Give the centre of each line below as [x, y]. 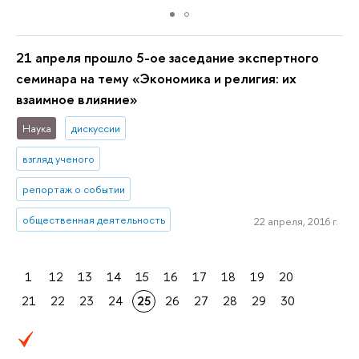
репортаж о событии [73, 189]
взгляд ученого [58, 159]
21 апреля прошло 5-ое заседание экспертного [167, 58]
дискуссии [95, 129]
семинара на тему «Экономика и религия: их [156, 79]
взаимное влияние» [77, 99]
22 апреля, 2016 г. [296, 222]
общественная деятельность [93, 219]
